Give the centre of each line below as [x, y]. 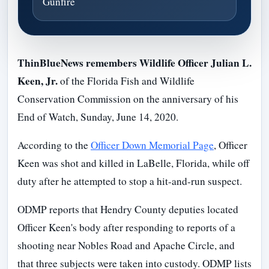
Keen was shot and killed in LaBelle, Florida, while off [133, 163]
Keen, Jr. [38, 80]
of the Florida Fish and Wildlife [126, 80]
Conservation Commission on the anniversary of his [128, 98]
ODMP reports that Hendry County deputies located [128, 210]
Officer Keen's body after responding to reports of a [126, 228]
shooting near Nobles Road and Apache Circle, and [126, 246]
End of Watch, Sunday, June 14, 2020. [98, 116]
